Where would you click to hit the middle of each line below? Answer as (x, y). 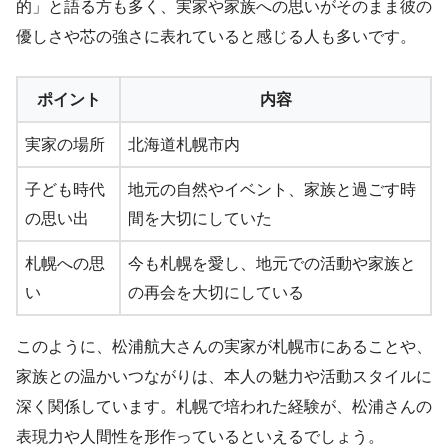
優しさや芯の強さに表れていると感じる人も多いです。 (216, 37)
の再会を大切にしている (216, 293)
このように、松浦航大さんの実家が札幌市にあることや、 (224, 347)
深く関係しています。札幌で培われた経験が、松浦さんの (224, 407)
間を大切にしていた (200, 219)
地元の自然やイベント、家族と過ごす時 (272, 190)
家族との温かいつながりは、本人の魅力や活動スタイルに (224, 377)
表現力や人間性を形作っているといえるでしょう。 (200, 437)
